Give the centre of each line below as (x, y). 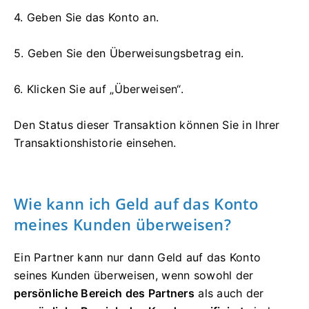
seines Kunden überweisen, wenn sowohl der (134, 276)
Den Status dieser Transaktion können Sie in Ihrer (147, 125)
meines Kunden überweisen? (122, 225)
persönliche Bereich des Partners (104, 293)
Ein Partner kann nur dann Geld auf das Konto (138, 258)
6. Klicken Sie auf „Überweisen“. (99, 89)
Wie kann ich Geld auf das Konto (136, 204)
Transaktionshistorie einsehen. (95, 143)
